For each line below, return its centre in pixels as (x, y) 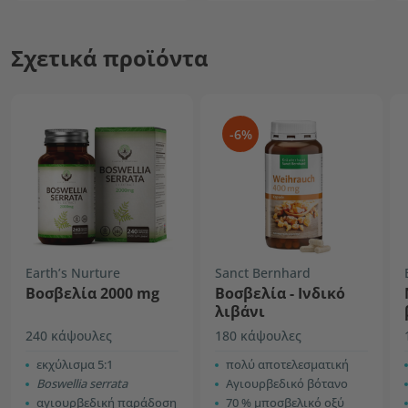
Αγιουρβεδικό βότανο (287, 383)
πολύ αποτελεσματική (287, 364)
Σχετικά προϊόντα (110, 58)
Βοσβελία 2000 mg (92, 293)
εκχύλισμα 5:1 (75, 364)
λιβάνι (240, 311)
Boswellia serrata (82, 383)
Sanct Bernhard (263, 273)
